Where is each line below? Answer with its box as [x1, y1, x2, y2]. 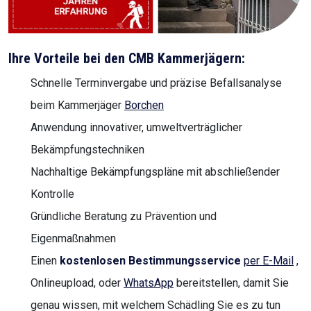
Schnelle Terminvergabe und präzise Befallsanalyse [31, 76, 282, 90]
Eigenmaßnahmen [31, 232, 116, 246]
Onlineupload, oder [31, 276, 124, 290]
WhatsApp [124, 276, 174, 290]
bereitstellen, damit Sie [174, 276, 289, 290]
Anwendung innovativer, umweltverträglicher [31, 121, 242, 135]
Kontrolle [31, 187, 74, 201]
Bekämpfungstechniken [31, 143, 144, 157]
